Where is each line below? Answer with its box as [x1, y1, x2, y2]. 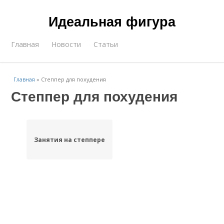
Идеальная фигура [48, 11, 175, 30]
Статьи [93, 39, 118, 49]
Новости [51, 39, 81, 49]
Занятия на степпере [33, 135, 105, 144]
